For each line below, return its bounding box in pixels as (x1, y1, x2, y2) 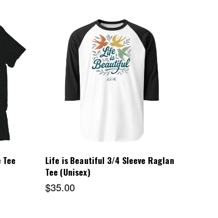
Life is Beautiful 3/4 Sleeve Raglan (45, 153, 174, 166)
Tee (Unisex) (45, 165, 91, 178)
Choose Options (77, 76, 146, 89)
